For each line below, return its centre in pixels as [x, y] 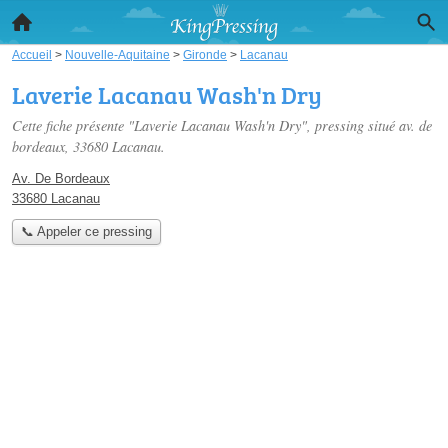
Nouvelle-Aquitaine [117, 54]
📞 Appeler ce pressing [86, 232]
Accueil [32, 54]
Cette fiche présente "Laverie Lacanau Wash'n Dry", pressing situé [205, 125]
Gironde [205, 54]
